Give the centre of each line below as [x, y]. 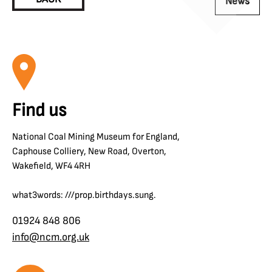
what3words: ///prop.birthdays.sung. [84, 195]
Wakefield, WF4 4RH [51, 166]
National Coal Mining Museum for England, [96, 137]
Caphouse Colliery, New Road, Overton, [89, 152]
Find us [39, 110]
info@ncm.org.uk [51, 237]
